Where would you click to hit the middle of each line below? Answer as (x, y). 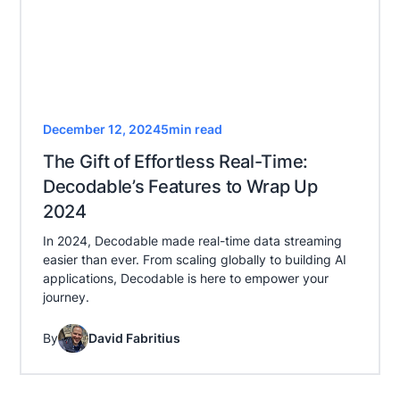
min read (195, 129)
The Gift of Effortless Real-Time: (175, 161)
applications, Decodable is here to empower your (185, 278)
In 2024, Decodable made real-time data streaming (192, 240)
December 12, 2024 (101, 129)
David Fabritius (134, 338)
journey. (66, 296)
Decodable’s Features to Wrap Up (180, 186)
